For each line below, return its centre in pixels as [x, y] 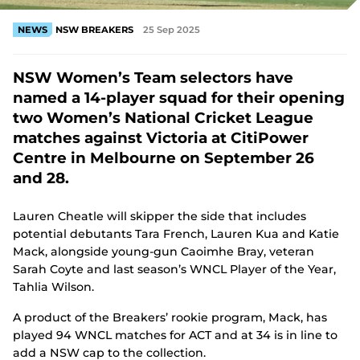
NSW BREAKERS [94, 30]
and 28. [41, 178]
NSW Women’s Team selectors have [153, 78]
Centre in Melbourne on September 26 [164, 158]
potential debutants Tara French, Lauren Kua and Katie [176, 234]
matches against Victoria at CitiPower [161, 138]
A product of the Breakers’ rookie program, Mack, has [170, 317]
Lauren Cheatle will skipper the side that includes [160, 216]
